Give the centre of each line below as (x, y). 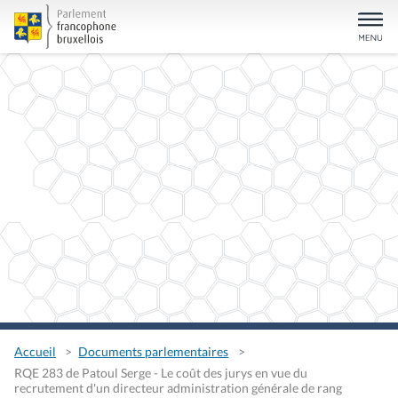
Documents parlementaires (154, 351)
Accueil (35, 351)
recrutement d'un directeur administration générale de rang (178, 388)
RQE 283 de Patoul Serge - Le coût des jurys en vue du (161, 373)
